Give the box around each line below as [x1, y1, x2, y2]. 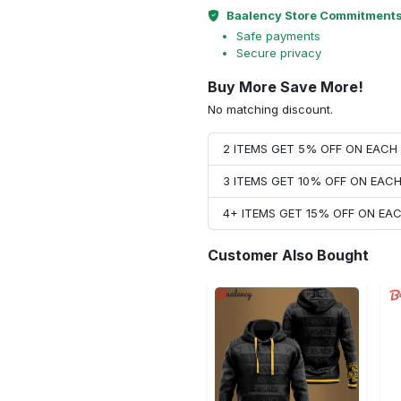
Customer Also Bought [208, 246, 369, 264]
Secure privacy [236, 46, 321, 60]
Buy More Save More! [208, 78, 363, 96]
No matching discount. [208, 102, 333, 116]
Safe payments [236, 29, 320, 43]
